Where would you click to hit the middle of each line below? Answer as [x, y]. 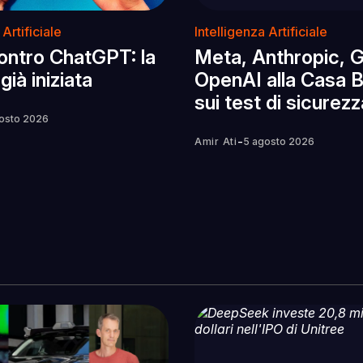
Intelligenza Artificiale [261, 32]
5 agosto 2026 [278, 142]
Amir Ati [216, 142]
